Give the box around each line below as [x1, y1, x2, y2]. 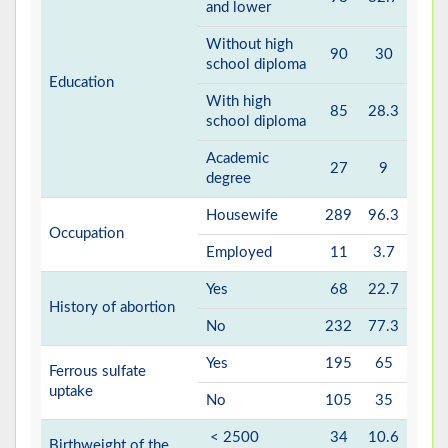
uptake [49, 384, 93, 400]
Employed [206, 245, 272, 261]
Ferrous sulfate [49, 364, 146, 380]
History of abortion [49, 300, 175, 316]
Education [49, 75, 114, 91]
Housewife [206, 208, 278, 224]
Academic [206, 151, 269, 167]
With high [206, 94, 271, 110]
